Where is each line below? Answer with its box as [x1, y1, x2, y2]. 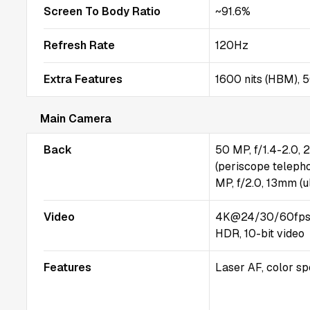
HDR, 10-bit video [215, 226, 305, 241]
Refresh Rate [44, 38, 115, 53]
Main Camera [40, 111, 111, 126]
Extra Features [44, 72, 122, 86]
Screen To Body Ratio [44, 4, 161, 19]
